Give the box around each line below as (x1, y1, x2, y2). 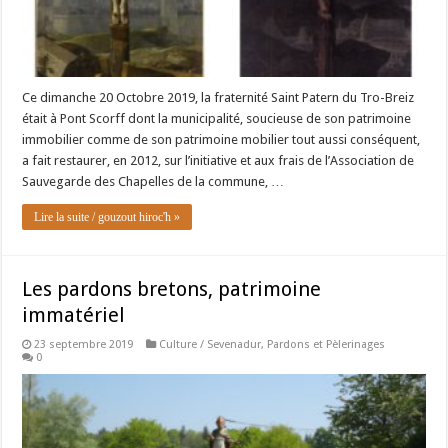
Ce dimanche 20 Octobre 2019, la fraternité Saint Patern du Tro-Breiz (22, 90, 415, 106)
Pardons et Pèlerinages (267, 338, 386, 352)
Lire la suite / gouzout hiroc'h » (34, 210, 181, 225)
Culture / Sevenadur (159, 338, 262, 352)
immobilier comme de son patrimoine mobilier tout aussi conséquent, (22, 132, 421, 148)
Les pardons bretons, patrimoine (22, 277, 322, 302)
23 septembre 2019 (34, 338, 134, 352)
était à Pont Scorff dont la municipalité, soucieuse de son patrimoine (22, 111, 412, 127)
